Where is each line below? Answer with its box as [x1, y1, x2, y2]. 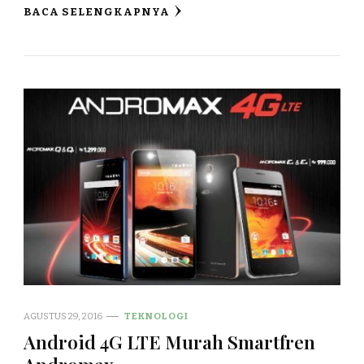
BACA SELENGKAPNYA [24, 5, 170, 19]
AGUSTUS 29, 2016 [24, 310, 102, 322]
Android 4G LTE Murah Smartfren [24, 328, 315, 354]
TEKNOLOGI [124, 310, 188, 322]
